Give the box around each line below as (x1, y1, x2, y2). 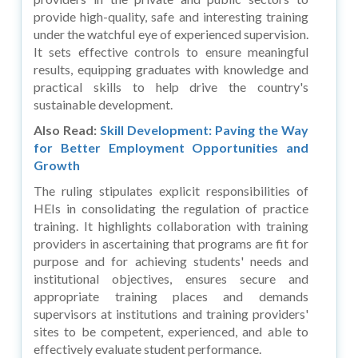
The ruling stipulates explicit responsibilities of (34, 182, 308, 198)
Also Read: (34, 121, 97, 137)
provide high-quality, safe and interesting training (34, 8, 308, 24)
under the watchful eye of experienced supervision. (34, 26, 308, 42)
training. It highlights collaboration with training (34, 217, 308, 233)
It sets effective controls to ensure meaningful (34, 43, 308, 59)
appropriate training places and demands (34, 288, 308, 304)
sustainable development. (34, 96, 173, 112)
